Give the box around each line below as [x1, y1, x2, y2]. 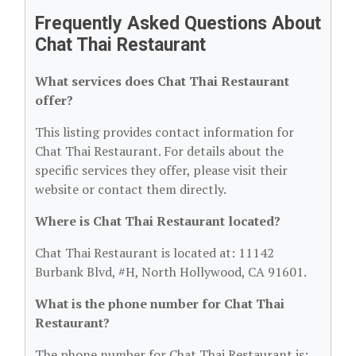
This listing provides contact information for [35, 123, 294, 141]
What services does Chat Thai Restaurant [35, 72, 289, 90]
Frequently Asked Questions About [35, 13, 321, 34]
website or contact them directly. [35, 180, 226, 198]
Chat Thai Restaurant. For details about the [35, 142, 284, 160]
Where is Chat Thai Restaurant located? [35, 212, 281, 230]
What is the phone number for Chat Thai [35, 295, 284, 312]
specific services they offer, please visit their [35, 161, 288, 179]
